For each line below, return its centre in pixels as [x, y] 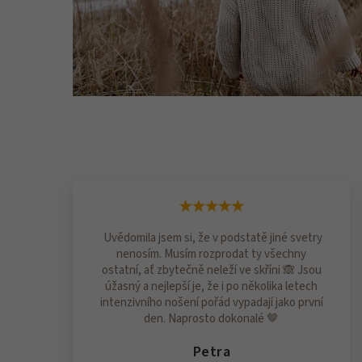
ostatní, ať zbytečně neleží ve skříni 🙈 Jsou [211, 270]
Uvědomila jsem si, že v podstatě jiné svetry [211, 238]
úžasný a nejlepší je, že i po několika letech [212, 286]
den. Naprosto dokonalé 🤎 [212, 318]
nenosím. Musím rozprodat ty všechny [212, 254]
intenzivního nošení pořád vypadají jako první [211, 302]
